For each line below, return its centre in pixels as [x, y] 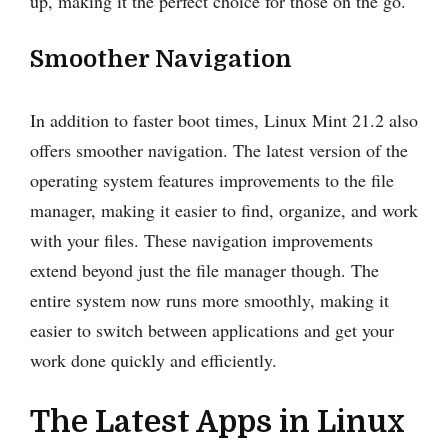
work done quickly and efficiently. [153, 359]
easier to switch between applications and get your [212, 329]
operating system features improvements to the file [212, 179]
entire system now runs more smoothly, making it [209, 299]
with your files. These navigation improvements [201, 239]
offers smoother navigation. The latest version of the [219, 149]
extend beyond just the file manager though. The [204, 269]
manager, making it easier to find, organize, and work [224, 209]
